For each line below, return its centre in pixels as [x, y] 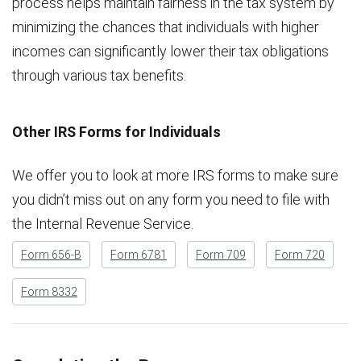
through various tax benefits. [99, 75]
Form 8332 [49, 292]
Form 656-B [51, 255]
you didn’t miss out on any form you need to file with [171, 199]
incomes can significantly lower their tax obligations [170, 51]
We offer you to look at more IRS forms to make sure [175, 175]
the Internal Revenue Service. [103, 224]
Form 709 [221, 255]
